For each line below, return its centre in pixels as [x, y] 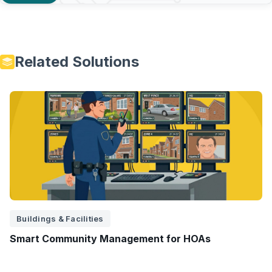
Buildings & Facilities [60, 219]
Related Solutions [77, 62]
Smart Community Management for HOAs [110, 239]
